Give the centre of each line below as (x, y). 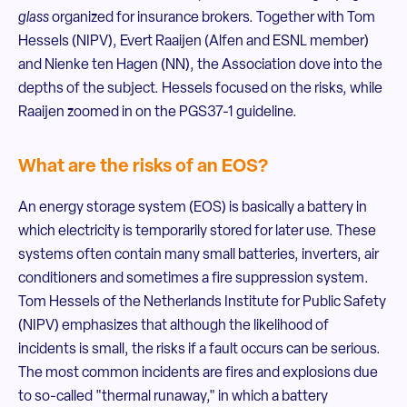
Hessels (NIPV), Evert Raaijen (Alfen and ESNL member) (194, 42)
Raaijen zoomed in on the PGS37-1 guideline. (158, 113)
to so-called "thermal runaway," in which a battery (173, 397)
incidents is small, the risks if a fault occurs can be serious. (199, 350)
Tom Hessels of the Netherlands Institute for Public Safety (202, 303)
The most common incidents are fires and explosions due (198, 373)
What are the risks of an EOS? (143, 167)
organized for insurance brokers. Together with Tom (212, 18)
